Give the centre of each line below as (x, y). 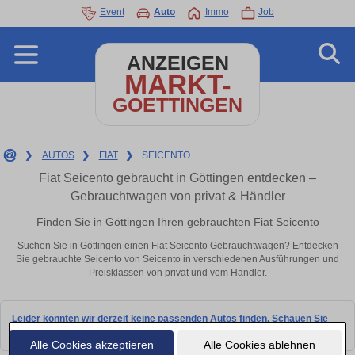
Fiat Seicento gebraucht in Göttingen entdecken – (177, 178)
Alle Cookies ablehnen (259, 344)
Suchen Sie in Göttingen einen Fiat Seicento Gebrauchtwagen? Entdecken (177, 246)
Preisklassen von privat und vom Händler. (177, 273)
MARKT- (177, 84)
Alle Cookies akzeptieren (92, 344)
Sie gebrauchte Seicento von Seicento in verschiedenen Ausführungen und (177, 260)
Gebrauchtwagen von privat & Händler (177, 196)
